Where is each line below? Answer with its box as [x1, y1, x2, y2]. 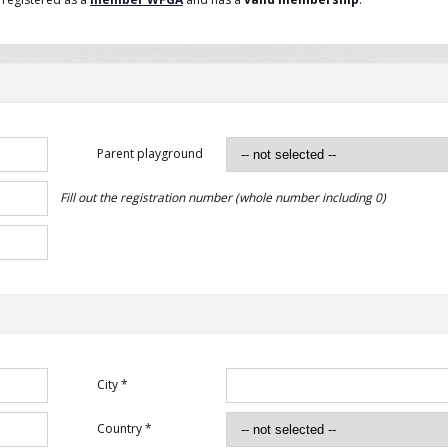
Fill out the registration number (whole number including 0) [60, 189, 386, 206]
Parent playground [97, 145, 203, 162]
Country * [97, 420, 152, 437]
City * [97, 376, 128, 393]
